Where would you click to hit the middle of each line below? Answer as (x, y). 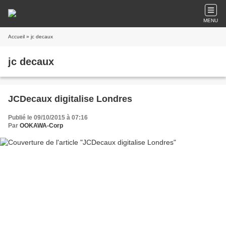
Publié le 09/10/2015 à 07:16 (48, 118)
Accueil (16, 37)
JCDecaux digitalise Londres (70, 99)
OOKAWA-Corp (41, 126)
